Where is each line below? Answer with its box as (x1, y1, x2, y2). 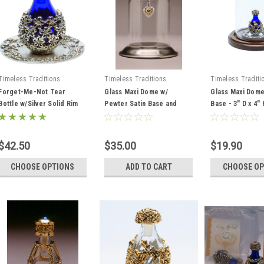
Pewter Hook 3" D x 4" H (104, 111, 183, 120)
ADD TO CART (125, 162, 172, 171)
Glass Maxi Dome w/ (104, 88, 168, 96)
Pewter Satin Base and (104, 100, 177, 108)
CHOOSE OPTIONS (11, 162, 75, 171)
